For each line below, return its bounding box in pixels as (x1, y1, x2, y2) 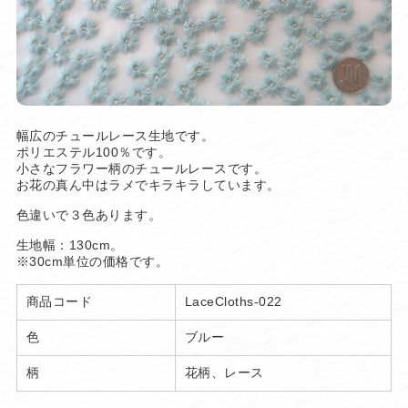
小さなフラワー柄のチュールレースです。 (15, 161, 268, 177)
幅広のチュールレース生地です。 (15, 128, 215, 144)
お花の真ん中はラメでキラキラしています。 (15, 178, 280, 193)
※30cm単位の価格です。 (15, 254, 169, 270)
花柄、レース (184, 365, 264, 381)
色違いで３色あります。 (15, 208, 162, 223)
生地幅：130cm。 (15, 238, 124, 253)
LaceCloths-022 (184, 294, 282, 310)
